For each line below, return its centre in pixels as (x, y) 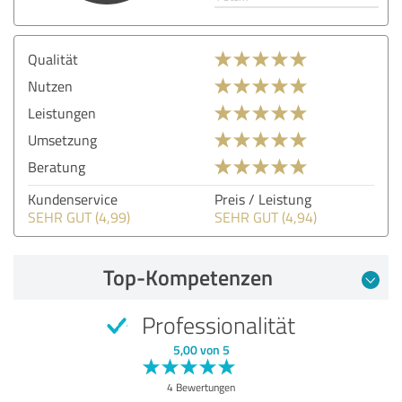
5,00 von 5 (201, 349)
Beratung (57, 166)
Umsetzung (62, 140)
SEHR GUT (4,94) (266, 217)
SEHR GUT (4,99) (79, 217)
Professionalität (216, 324)
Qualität (53, 59)
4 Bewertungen (201, 387)
